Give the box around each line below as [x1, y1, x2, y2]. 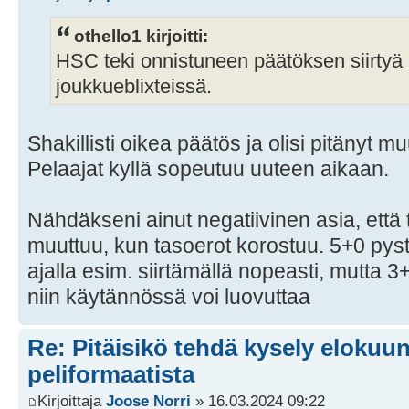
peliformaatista [27, 360, 194, 388]
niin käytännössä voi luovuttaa [27, 284, 310, 309]
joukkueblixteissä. [56, 75, 212, 98]
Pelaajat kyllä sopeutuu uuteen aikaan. [27, 156, 389, 181]
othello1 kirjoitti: [74, 25, 208, 46]
